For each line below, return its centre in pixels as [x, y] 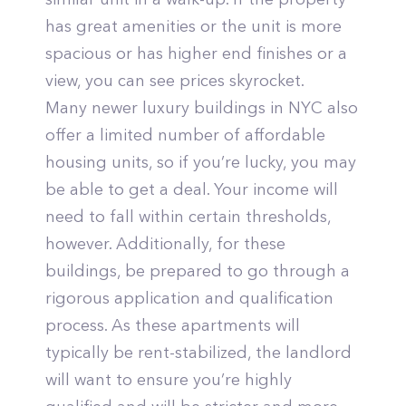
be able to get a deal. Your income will [192, 189]
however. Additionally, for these [165, 244]
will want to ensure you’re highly [169, 380]
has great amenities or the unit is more [193, 26]
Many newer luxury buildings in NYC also [202, 108]
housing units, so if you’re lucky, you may [201, 162]
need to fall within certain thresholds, [188, 217]
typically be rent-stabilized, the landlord [198, 353]
